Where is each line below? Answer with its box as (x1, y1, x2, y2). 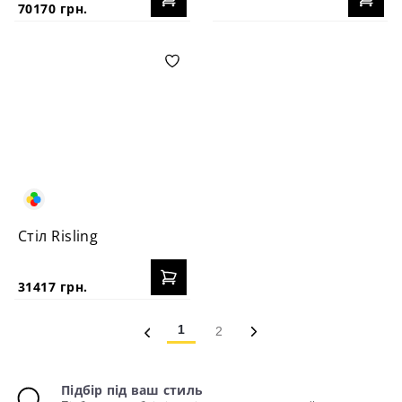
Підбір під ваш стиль (61, 380, 203, 398)
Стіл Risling (18, 225, 99, 246)
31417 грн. (18, 277, 88, 295)
